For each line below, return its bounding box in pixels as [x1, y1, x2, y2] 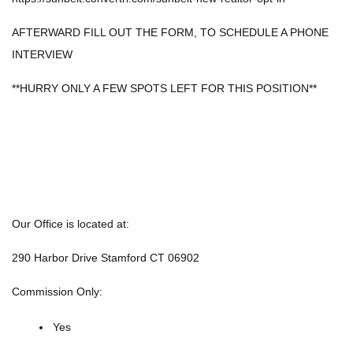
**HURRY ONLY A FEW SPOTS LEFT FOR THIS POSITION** [12, 82, 317, 95]
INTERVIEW [12, 48, 72, 61]
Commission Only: [12, 285, 102, 298]
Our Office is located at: [12, 217, 129, 230]
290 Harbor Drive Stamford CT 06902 [12, 251, 199, 264]
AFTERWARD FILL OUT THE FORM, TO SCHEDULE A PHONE [12, 26, 329, 39]
